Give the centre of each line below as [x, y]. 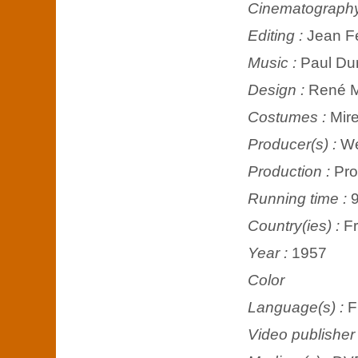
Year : [270, 253]
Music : [274, 62]
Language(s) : [298, 307]
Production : [291, 171]
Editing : [277, 35]
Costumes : [289, 117]
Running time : [299, 198]
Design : [278, 89]
